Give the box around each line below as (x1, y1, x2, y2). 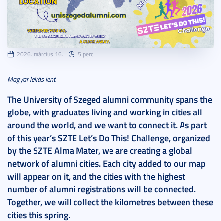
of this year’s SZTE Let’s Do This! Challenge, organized (7, 131, 210, 145)
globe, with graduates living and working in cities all (7, 106, 202, 119)
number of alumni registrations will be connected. (7, 183, 196, 196)
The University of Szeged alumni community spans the (7, 93, 212, 106)
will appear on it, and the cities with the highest (7, 170, 185, 183)
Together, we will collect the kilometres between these (7, 195, 213, 209)
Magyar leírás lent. (7, 74, 56, 84)
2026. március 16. (17, 50, 63, 59)
